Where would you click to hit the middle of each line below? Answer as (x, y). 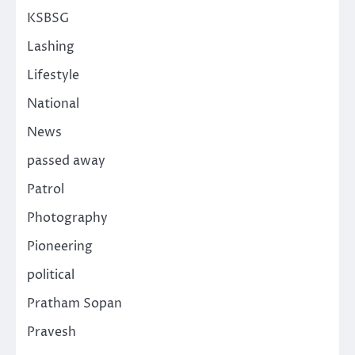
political (51, 275)
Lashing (51, 47)
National (53, 104)
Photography (67, 218)
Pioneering (60, 247)
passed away (66, 161)
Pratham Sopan (74, 304)
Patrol (46, 190)
